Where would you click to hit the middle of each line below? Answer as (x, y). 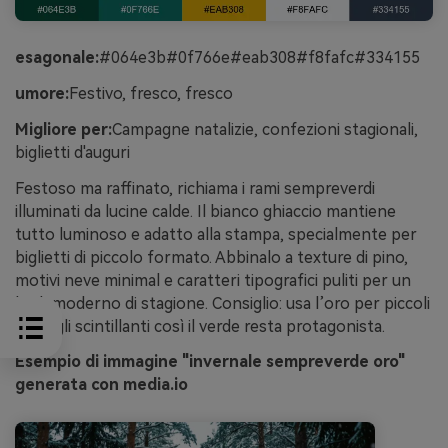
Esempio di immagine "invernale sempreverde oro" (210, 362)
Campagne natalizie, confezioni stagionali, (265, 129)
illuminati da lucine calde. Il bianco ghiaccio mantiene (205, 211)
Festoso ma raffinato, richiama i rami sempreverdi (195, 188)
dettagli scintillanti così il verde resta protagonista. (200, 326)
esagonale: (57, 58)
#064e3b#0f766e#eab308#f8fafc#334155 (259, 58)
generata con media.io (101, 385)
